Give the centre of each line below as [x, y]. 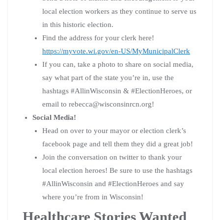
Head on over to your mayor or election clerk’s [114, 130]
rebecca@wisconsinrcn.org [110, 104]
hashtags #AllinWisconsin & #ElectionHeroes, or [117, 91]
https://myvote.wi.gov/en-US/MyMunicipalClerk [116, 51]
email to [55, 104]
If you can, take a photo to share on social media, [118, 64]
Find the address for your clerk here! [98, 38]
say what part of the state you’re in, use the [108, 77]
